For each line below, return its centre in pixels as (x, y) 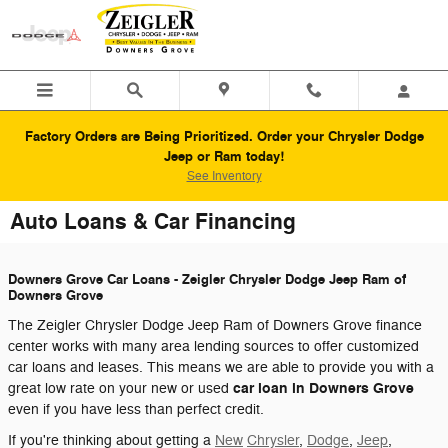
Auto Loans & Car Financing (153, 222)
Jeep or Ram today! (224, 156)
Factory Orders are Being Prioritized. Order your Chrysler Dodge (224, 136)
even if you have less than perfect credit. (136, 409)
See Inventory (224, 176)
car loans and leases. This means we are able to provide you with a (221, 367)
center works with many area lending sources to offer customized (213, 346)
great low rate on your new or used (120, 388)
